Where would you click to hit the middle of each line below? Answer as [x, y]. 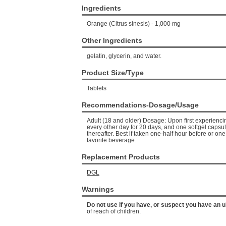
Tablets [97, 88]
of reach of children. [114, 211]
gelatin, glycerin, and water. [124, 56]
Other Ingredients [112, 40]
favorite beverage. [111, 140]
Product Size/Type [113, 73]
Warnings [98, 189]
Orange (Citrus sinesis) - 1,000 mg [134, 24]
